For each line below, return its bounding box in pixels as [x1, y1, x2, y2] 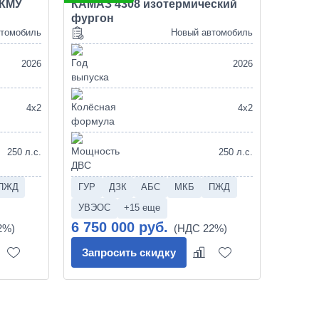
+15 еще [124, 202, 161, 214]
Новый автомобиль [170, 27, 253, 38]
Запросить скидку [81, 246, 176, 258]
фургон [70, 11, 114, 24]
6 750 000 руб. [70, 219, 168, 236]
